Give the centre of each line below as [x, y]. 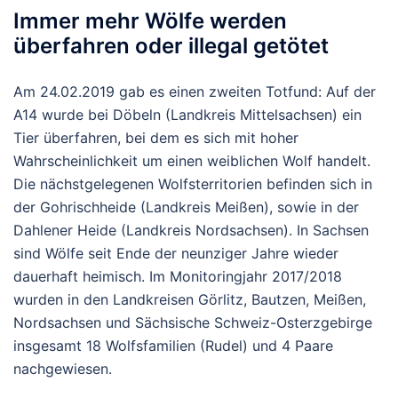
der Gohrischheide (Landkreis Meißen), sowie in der [186, 207]
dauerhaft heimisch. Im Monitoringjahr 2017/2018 [178, 277]
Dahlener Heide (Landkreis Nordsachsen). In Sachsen [191, 231]
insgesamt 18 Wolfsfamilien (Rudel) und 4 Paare [173, 346]
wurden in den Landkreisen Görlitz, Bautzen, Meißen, [190, 300]
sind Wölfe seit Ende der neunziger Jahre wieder [176, 254]
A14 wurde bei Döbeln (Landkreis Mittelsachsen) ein [187, 115]
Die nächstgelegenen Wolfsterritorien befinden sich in [193, 184]
